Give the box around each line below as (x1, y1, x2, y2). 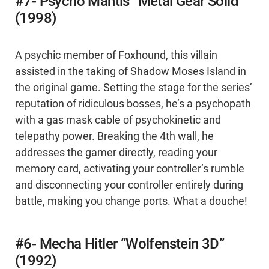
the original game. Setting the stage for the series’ (15, 82, 252, 94)
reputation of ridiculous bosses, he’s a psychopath (15, 98, 251, 110)
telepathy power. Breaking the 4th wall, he (15, 130, 214, 143)
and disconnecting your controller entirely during (15, 179, 243, 192)
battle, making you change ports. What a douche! (15, 195, 247, 208)
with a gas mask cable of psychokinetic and (15, 114, 221, 127)
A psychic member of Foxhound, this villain (15, 49, 217, 62)
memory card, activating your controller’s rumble (15, 163, 244, 175)
